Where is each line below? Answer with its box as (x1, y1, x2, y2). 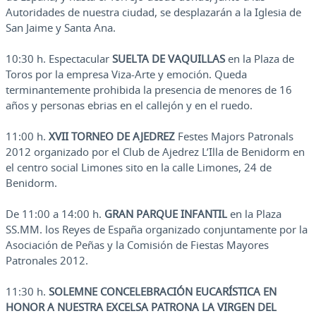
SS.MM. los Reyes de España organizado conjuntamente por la (6, 222, 308, 237)
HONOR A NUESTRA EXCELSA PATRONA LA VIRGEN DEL (6, 300, 276, 315)
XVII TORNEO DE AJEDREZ (49, 129, 175, 144)
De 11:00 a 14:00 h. (6, 207, 104, 221)
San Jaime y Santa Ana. (6, 20, 116, 35)
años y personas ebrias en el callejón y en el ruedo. (6, 98, 253, 113)
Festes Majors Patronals (175, 129, 293, 144)
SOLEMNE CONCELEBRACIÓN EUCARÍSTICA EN (49, 284, 276, 299)
